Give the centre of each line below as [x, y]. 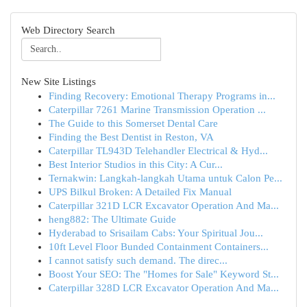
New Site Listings [59, 82]
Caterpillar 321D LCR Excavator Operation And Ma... [164, 206]
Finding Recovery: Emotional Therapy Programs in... [162, 96]
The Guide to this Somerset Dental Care [133, 123]
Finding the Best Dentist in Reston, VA [131, 137]
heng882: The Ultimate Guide [112, 219]
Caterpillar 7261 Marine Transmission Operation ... [157, 110]
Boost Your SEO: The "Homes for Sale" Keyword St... [164, 274]
